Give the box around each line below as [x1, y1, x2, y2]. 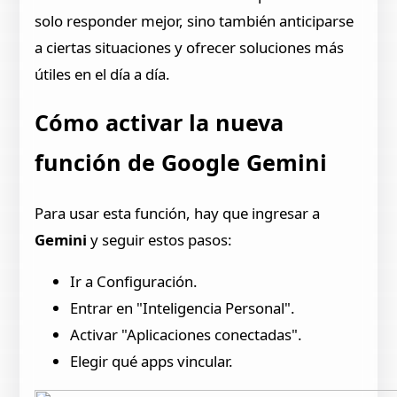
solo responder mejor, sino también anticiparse [35, 10, 354, 31]
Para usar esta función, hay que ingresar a [35, 203, 321, 224]
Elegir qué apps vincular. [70, 351, 234, 372]
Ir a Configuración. [70, 271, 198, 292]
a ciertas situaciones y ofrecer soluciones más [35, 36, 345, 58]
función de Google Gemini [35, 146, 328, 177]
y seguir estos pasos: [90, 230, 233, 251]
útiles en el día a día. [35, 63, 171, 84]
